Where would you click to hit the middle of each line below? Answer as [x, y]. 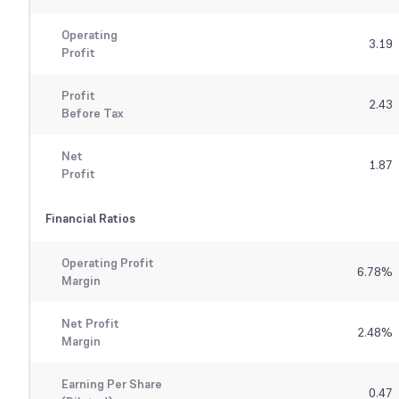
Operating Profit [107, 263]
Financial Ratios [90, 219]
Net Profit [90, 324]
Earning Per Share [111, 384]
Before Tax [92, 114]
